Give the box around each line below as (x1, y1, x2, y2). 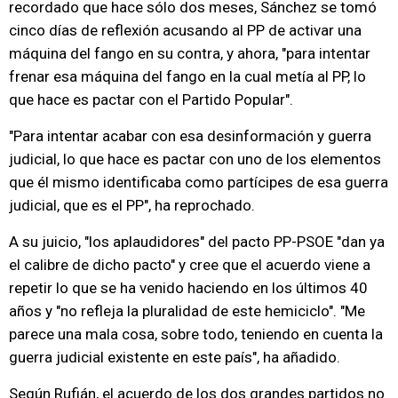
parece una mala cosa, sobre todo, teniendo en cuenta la (9, 325, 383, 343)
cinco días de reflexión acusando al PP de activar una (9, 21, 362, 39)
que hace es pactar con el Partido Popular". (9, 91, 293, 108)
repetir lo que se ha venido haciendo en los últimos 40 (9, 279, 368, 297)
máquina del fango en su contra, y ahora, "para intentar (9, 44, 370, 62)
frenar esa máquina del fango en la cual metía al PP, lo (9, 68, 366, 85)
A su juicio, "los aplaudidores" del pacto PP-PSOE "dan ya (9, 233, 385, 251)
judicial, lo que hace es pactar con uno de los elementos (9, 150, 381, 168)
